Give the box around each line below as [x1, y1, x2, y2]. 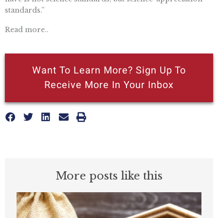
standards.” [5, 6, 44, 15]
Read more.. [5, 25, 49, 35]
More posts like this [55, 169, 163, 183]
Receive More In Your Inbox [44, 77, 174, 92]
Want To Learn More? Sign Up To [32, 63, 186, 77]
